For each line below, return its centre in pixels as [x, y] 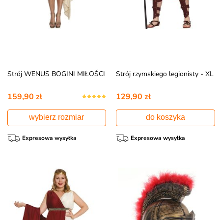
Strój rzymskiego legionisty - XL [165, 74]
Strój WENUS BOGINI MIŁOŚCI [56, 74]
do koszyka [165, 117]
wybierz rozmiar [57, 117]
